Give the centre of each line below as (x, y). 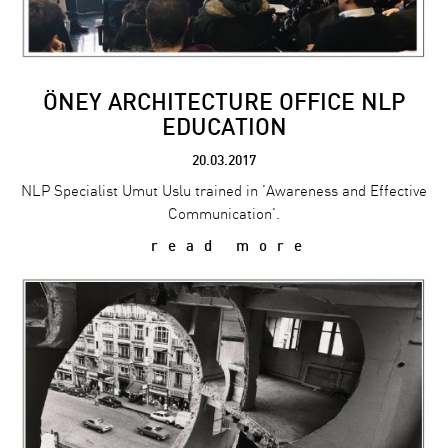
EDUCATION (224, 127)
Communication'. (224, 215)
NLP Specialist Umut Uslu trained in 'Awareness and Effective (224, 192)
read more (224, 246)
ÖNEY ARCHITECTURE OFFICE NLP (224, 102)
